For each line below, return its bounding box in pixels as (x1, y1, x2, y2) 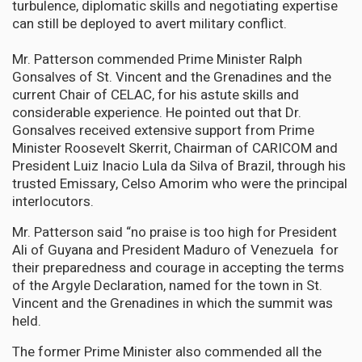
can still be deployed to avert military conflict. (12, 13, 287, 34)
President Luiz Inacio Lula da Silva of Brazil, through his (12, 155, 346, 176)
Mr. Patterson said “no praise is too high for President (12, 221, 337, 242)
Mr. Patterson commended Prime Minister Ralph (12, 48, 302, 69)
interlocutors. (12, 191, 94, 212)
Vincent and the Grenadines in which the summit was (12, 293, 333, 314)
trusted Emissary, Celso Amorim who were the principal (12, 173, 347, 194)
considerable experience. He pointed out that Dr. (12, 102, 301, 123)
